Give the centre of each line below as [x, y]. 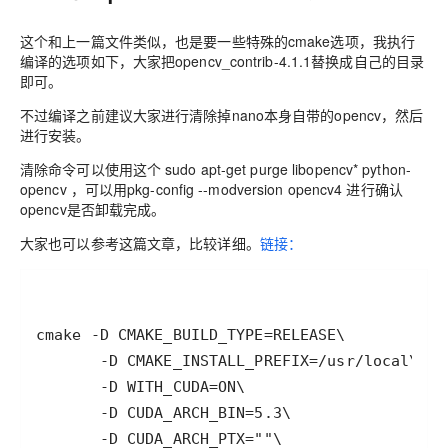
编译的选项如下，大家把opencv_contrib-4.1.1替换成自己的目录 [222, 61]
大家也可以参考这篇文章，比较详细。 [140, 243]
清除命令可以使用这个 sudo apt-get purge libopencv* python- [215, 169]
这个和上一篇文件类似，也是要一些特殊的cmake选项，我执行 [218, 41]
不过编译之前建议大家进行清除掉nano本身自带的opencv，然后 [222, 115]
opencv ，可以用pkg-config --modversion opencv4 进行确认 [211, 189]
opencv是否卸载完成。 [93, 209]
